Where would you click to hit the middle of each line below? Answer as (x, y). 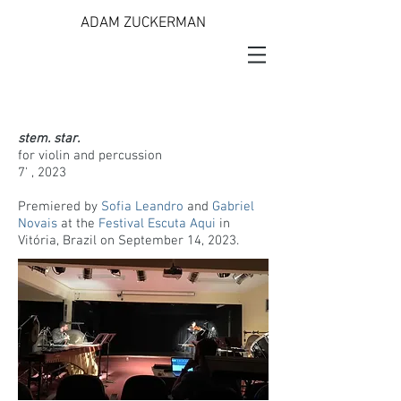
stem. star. (49, 139)
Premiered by (60, 207)
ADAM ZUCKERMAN (143, 23)
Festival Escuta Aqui (157, 224)
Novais (38, 224)
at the (78, 224)
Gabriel (233, 207)
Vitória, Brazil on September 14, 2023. (128, 241)
